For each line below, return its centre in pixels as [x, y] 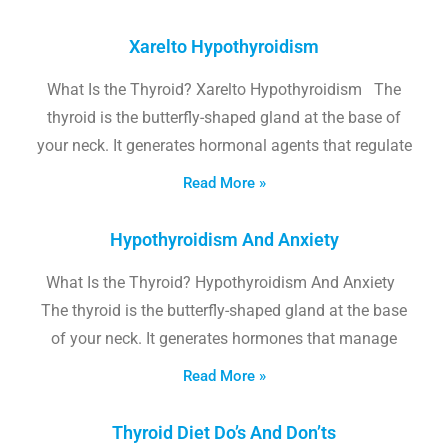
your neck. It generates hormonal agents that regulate [224, 145]
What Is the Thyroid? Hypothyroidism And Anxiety [224, 282]
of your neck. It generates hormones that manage [224, 338]
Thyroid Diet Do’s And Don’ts [224, 432]
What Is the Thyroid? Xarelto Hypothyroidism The [224, 89]
